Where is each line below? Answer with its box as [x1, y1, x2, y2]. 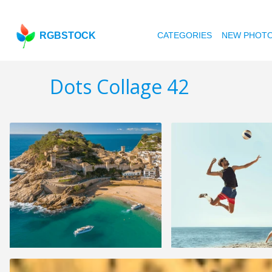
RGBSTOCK [39, 30, 97, 41]
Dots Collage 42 [50, 73, 189, 100]
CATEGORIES [157, 30, 212, 40]
